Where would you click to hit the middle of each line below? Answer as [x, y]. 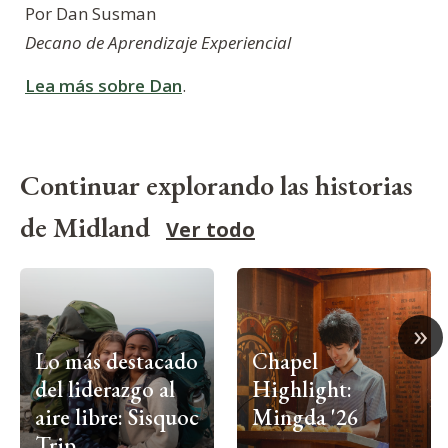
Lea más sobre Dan [103, 86]
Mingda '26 [305, 416]
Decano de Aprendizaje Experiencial [158, 43]
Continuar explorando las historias [216, 185]
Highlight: [302, 388]
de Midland [88, 227]
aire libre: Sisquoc [117, 416]
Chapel [285, 360]
